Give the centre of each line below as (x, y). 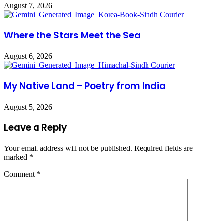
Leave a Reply (35, 128)
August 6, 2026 (28, 56)
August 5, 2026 (28, 107)
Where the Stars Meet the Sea (72, 36)
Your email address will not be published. (68, 148)
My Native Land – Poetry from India (85, 86)
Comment (20, 174)
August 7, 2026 (28, 5)
